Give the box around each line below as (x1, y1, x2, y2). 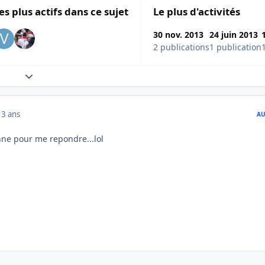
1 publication (209, 41, 261, 53)
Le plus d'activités (153, 4, 240, 18)
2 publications (153, 41, 209, 53)
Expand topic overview (24, 70, 113, 82)
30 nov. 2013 (153, 29, 203, 41)
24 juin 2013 (209, 29, 258, 41)
